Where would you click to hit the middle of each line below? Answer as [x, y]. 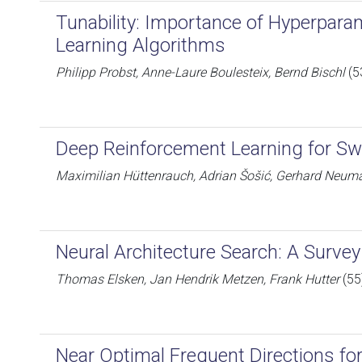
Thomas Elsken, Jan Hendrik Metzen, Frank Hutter [198, 279]
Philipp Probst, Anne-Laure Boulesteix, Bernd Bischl [200, 72]
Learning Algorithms [141, 45]
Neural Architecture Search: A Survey [208, 252]
